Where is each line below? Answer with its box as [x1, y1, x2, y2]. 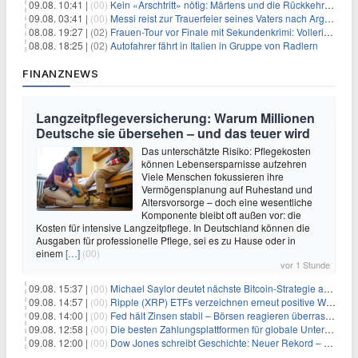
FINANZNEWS [22, 67, 98, 80]
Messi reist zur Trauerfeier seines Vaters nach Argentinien [110, 11, 324, 25]
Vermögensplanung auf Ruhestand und [141, 182, 312, 196]
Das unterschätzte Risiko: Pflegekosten [141, 144, 311, 157]
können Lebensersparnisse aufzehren [141, 157, 307, 170]
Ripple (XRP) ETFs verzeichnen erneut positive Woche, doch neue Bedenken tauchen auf [110, 295, 326, 308]
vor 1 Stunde [280, 258, 330, 271]
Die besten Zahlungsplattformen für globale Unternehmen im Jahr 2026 [110, 322, 324, 336]
